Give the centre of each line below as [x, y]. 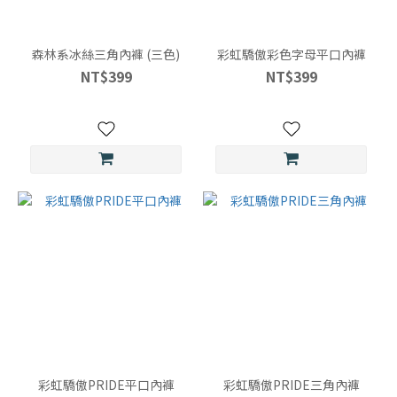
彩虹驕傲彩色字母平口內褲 [291, 54]
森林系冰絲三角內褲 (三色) [106, 54]
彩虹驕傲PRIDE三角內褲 [291, 385]
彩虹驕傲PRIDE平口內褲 [106, 385]
